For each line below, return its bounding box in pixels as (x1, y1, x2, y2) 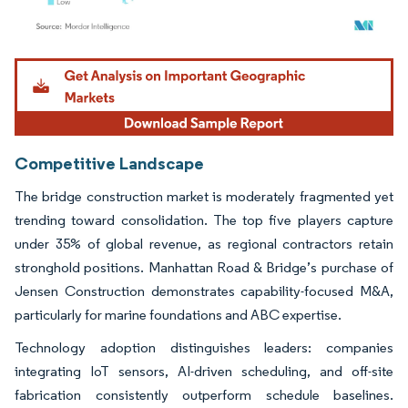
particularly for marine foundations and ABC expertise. (15, 305, 344, 323)
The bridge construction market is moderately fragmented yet (15, 187, 393, 205)
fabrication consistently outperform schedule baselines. (15, 385, 393, 403)
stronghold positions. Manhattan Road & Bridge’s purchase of (15, 258, 393, 276)
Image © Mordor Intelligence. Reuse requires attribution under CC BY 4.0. (23, 54, 363, 68)
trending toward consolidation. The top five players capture (15, 210, 393, 229)
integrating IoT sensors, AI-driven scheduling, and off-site (15, 362, 393, 380)
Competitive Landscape (15, 151, 204, 174)
